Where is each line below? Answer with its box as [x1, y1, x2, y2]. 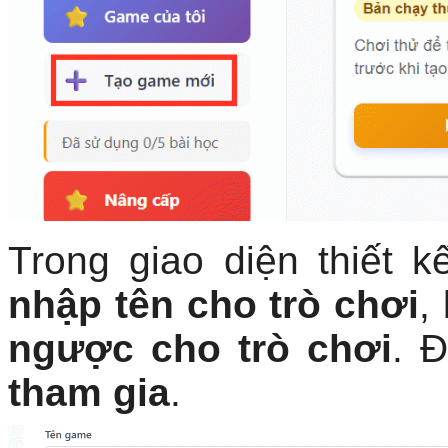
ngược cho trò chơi [8, 326, 393, 370]
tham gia [8, 370, 170, 414]
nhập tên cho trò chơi [8, 282, 420, 326]
